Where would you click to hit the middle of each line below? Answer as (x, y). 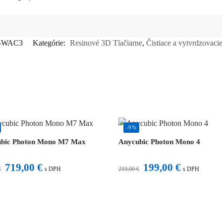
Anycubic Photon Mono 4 (159, 141)
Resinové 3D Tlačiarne (106, 43)
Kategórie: (50, 43)
